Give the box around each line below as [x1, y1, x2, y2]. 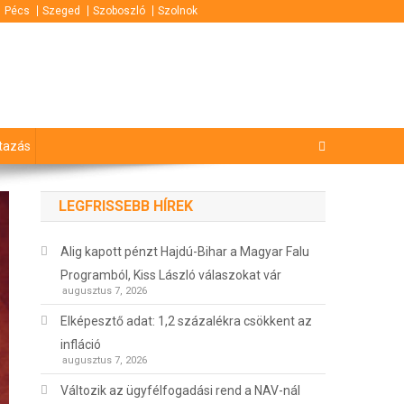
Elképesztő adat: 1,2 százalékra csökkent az [60, 314, 313, 329]
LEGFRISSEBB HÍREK [59, 197, 194, 216]
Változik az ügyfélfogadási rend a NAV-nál [60, 383, 301, 399]
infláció [60, 337, 102, 353]
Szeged [42, 5, 80, 17]
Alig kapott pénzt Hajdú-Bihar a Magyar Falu [60, 244, 310, 260]
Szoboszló [93, 5, 145, 17]
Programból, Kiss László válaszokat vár [60, 268, 282, 283]
